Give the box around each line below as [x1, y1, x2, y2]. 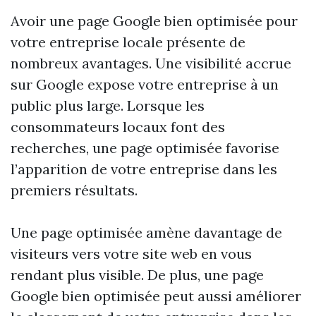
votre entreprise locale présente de [11, 33, 245, 51]
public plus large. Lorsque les [11, 97, 205, 114]
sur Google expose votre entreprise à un [11, 75, 279, 93]
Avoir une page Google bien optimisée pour [11, 12, 298, 30]
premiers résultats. [11, 181, 138, 199]
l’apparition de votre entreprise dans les [11, 160, 277, 178]
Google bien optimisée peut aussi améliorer [11, 287, 301, 305]
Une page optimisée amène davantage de [11, 224, 282, 241]
